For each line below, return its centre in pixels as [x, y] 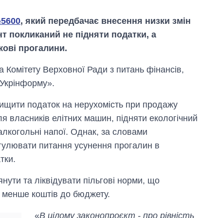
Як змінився [165, 133]
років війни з [166, 170]
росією [155, 180]
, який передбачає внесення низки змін [106, 21]
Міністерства [166, 152]
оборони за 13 [169, 161]
